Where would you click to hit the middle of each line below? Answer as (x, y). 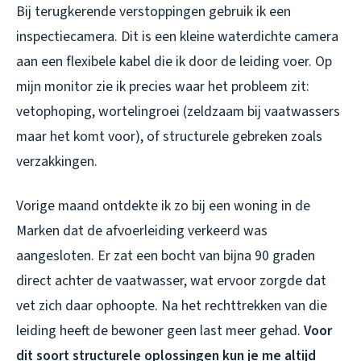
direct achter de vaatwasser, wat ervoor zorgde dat (171, 280)
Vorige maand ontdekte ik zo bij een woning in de (163, 205)
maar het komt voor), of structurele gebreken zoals (169, 136)
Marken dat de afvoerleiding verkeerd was (142, 230)
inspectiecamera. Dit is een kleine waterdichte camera (177, 36)
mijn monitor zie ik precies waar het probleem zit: (163, 86)
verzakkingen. (57, 161)
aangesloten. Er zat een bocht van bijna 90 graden (166, 255)
